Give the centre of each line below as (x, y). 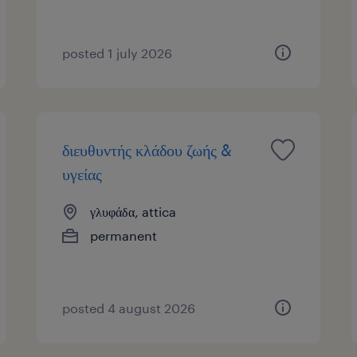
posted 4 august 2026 (129, 308)
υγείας (82, 173)
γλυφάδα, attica (133, 211)
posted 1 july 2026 (118, 53)
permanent (124, 235)
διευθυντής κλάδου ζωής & (147, 149)
